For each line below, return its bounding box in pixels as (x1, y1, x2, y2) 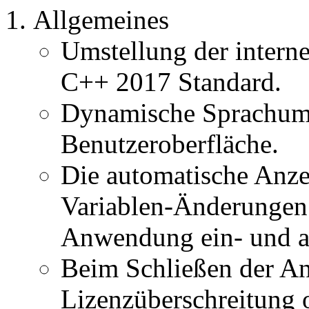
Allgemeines (33, 4, 169, 34)
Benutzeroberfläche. (61, 128, 279, 159)
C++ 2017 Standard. (61, 66, 281, 97)
